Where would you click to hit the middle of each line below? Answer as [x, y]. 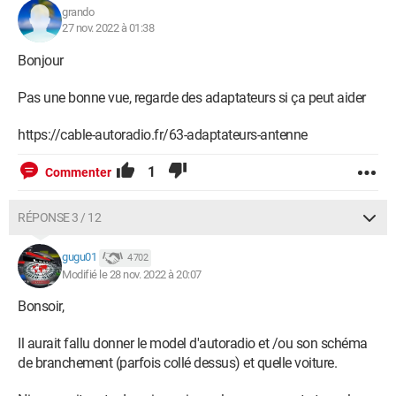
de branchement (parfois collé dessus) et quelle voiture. [177, 363]
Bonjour [41, 61]
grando [78, 12]
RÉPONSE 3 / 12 [59, 217]
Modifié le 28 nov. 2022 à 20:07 [132, 274]
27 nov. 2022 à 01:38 [108, 28]
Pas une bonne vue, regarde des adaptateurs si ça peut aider [192, 98]
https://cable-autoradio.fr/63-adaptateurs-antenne [163, 135]
